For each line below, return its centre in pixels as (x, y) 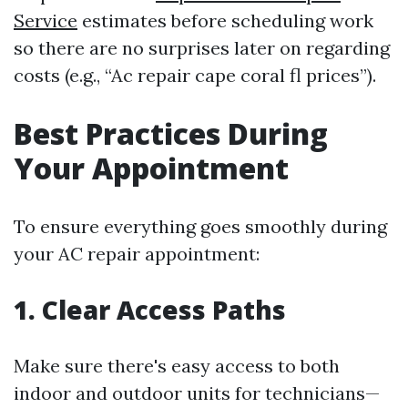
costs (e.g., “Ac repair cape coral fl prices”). (195, 75)
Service (46, 20)
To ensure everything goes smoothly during (200, 226)
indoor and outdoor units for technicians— (197, 393)
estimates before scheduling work (225, 20)
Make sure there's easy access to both (177, 365)
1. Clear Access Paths (150, 309)
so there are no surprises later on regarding (202, 47)
